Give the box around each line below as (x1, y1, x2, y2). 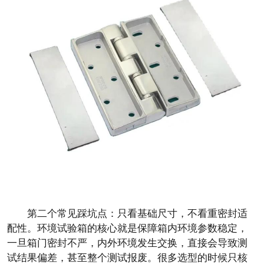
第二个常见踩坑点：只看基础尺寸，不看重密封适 (27, 208, 247, 220)
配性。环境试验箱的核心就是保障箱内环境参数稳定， (7, 223, 247, 235)
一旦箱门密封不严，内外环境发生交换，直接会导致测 (7, 237, 247, 249)
